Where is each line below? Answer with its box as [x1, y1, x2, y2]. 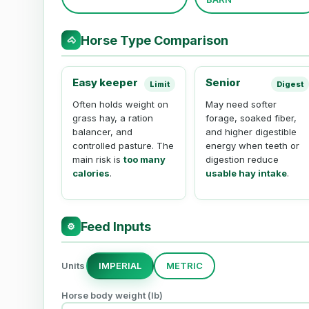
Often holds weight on [72, 99, 168, 110]
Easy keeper [72, 76, 138, 90]
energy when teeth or [206, 140, 300, 152]
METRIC [166, 260, 203, 272]
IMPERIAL [99, 260, 141, 272]
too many [123, 154, 166, 166]
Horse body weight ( [61, 290, 151, 301]
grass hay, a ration [72, 112, 153, 124]
